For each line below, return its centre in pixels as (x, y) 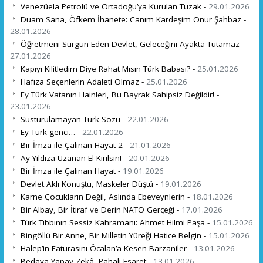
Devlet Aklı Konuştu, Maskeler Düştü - (89, 183)
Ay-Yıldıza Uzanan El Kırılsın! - (73, 158)
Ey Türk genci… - (50, 132)
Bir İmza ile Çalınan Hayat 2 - (74, 145)
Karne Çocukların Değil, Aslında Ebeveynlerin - (105, 196)
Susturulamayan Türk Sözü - (73, 119)
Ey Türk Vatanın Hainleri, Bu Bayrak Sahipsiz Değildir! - (118, 94)
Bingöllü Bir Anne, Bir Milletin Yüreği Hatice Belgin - (113, 235)
